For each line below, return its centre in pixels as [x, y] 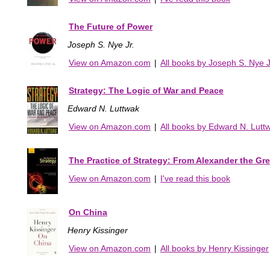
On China [88, 212]
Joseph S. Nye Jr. [101, 44]
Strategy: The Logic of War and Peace [146, 90]
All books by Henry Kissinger [215, 248]
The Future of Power [111, 26]
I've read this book [195, 178]
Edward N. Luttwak [103, 108]
